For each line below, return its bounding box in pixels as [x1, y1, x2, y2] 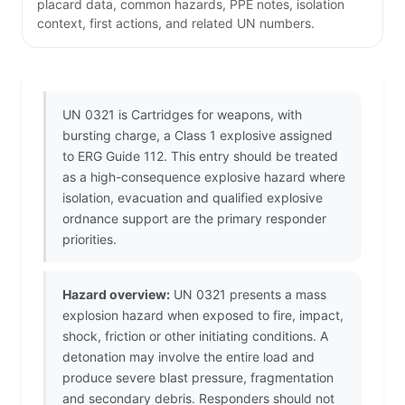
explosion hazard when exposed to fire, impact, [62, 307, 344, 324]
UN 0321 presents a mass [170, 287, 326, 303]
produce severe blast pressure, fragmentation [62, 370, 334, 386]
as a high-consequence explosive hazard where [62, 169, 345, 185]
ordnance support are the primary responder [62, 211, 326, 227]
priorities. [62, 231, 117, 248]
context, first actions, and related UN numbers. [37, 15, 315, 32]
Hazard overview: [62, 287, 170, 303]
